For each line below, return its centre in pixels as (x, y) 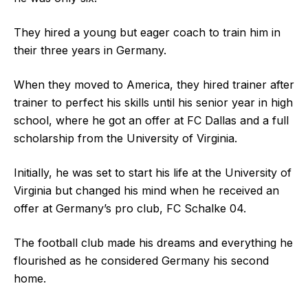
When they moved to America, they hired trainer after (154, 84)
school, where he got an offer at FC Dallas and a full (151, 120)
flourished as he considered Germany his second (141, 260)
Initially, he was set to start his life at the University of (153, 172)
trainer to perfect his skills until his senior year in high (153, 102)
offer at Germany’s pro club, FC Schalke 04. (132, 208)
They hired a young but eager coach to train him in (147, 32)
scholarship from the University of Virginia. (125, 138)
